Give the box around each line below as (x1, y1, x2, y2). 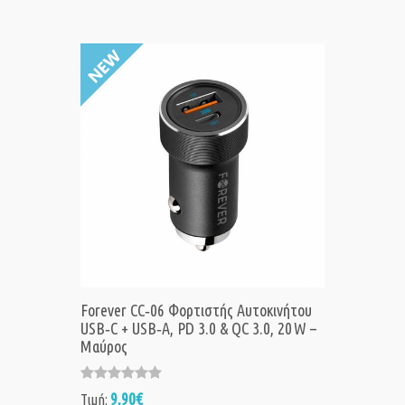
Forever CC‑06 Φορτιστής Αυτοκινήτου (80, 301, 312, 320)
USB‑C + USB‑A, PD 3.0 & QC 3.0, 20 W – (80, 319, 316, 338)
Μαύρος (80, 337, 127, 356)
